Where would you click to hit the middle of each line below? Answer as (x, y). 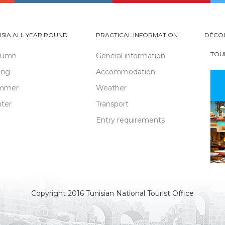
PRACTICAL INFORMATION (137, 35)
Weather (111, 88)
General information (131, 56)
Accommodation (126, 72)
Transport (112, 104)
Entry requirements (130, 120)
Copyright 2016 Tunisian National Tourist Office (113, 193)
